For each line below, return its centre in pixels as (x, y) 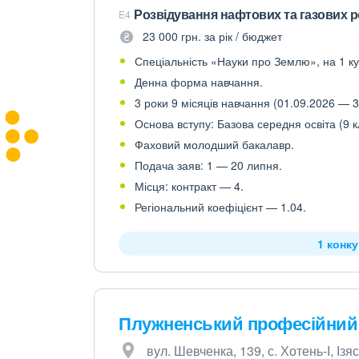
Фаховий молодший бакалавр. (214, 144)
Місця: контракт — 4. (189, 186)
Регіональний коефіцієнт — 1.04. (220, 207)
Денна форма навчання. (199, 82)
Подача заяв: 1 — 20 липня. (208, 165)
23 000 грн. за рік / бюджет (212, 36)
